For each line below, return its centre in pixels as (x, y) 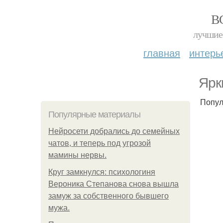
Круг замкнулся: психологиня (102, 172)
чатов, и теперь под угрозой (100, 143)
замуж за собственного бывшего (109, 196)
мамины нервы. (77, 155)
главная (162, 53)
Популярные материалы (94, 114)
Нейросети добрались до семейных (114, 131)
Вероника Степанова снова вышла (113, 184)
